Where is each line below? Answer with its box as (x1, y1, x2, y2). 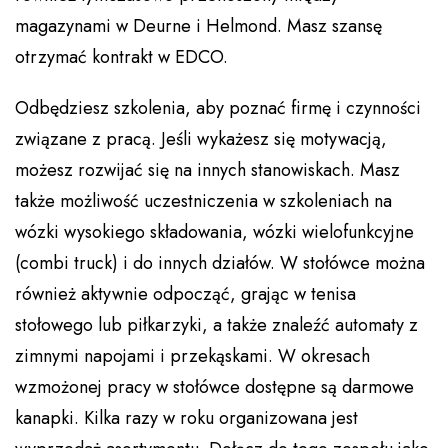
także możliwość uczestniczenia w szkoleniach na (15, 188, 392, 215)
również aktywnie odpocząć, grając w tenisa (15, 281, 356, 308)
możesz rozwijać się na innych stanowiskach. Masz (15, 157, 400, 184)
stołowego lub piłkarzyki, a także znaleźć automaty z (15, 312, 418, 339)
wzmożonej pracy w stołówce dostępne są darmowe (15, 374, 414, 401)
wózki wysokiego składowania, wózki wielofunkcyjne (15, 219, 414, 246)
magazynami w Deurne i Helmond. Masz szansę (15, 13, 382, 40)
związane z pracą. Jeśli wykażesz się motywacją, (15, 126, 387, 153)
